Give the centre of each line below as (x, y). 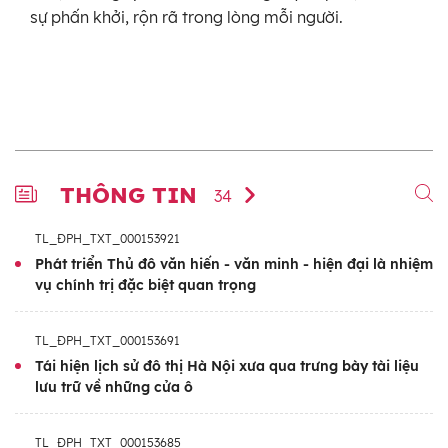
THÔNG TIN (132, 195)
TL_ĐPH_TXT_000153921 (107, 239)
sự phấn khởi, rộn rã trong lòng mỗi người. (186, 17)
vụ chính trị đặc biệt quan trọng (145, 285)
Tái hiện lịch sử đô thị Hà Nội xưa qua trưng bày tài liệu (227, 366)
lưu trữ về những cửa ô (114, 387)
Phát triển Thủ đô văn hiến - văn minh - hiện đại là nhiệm (234, 264)
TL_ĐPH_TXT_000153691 (107, 341)
